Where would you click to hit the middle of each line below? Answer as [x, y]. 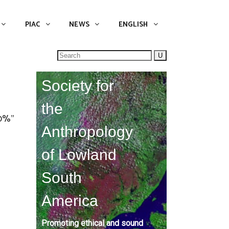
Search [68, 55]
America [70, 201]
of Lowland [79, 155]
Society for [78, 86]
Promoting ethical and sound [92, 223]
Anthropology [87, 132]
